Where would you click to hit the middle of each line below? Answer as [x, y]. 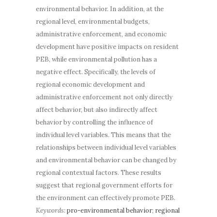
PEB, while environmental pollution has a [96, 59]
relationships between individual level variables [106, 147]
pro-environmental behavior [109, 210]
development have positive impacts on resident [107, 46]
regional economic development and [90, 84]
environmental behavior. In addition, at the [100, 9]
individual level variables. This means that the [103, 135]
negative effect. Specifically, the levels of [96, 72]
